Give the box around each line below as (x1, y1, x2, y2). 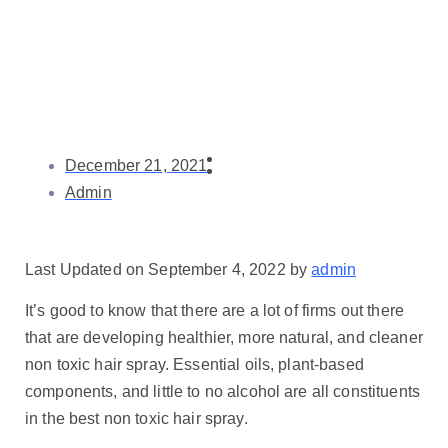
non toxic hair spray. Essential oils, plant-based (25, 356, 364, 374)
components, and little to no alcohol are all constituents (25, 383, 421, 401)
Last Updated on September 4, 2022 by (25, 261, 312, 279)
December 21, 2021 (65, 157, 208, 175)
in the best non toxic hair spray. (25, 410, 248, 428)
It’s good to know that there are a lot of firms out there (25, 302, 405, 320)
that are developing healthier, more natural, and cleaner (25, 329, 423, 347)
